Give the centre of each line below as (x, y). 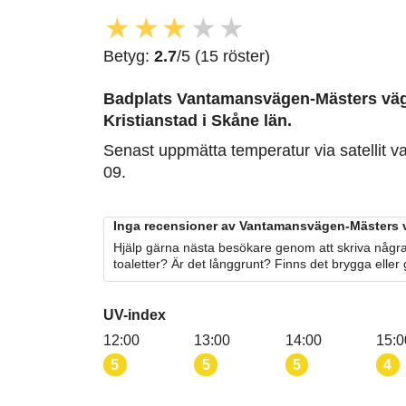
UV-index (135, 315)
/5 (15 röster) (223, 57)
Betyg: (129, 57)
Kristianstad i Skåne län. (198, 121)
